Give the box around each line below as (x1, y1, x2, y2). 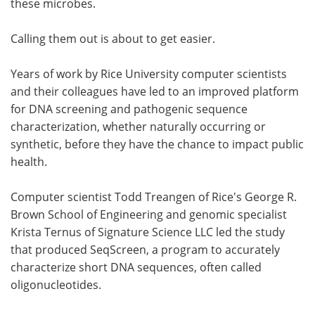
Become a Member (29, 20, 128, 34)
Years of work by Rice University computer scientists (11, 65, 287, 82)
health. (11, 153, 47, 169)
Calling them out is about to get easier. (11, 30, 215, 46)
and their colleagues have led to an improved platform (11, 83, 299, 99)
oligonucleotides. (11, 276, 101, 292)
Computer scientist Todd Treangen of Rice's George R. (11, 188, 297, 205)
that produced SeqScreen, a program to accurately (11, 241, 280, 257)
